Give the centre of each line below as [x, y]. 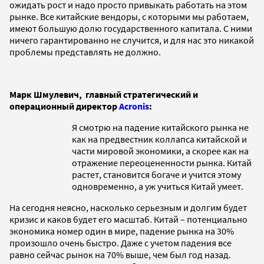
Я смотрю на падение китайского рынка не [160, 127]
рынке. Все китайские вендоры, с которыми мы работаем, [129, 16]
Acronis [134, 106]
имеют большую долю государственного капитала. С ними [131, 28]
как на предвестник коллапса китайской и [159, 139]
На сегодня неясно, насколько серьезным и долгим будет [128, 207]
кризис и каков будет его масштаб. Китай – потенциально [128, 219]
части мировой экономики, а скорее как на [160, 151]
